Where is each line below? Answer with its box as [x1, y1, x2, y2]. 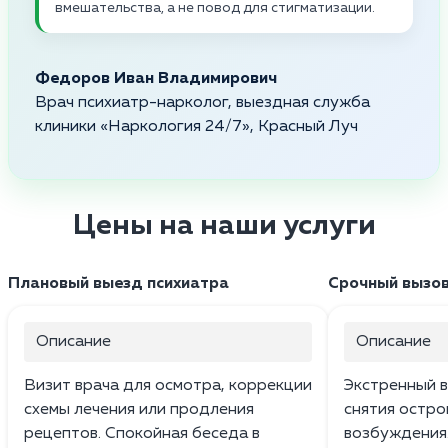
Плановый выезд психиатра [8, 275, 229, 292]
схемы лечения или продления [24, 401, 254, 418]
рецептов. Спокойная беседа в [24, 425, 260, 442]
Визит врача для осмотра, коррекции [24, 377, 312, 394]
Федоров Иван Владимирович [35, 70, 277, 87]
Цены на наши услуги [72, 211, 376, 240]
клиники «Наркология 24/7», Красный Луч [35, 118, 358, 135]
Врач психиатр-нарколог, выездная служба [35, 94, 370, 111]
